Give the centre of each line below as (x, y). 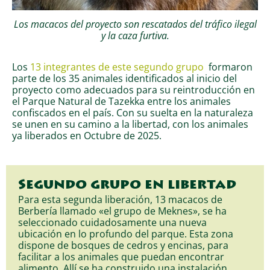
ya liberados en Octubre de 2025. (87, 136)
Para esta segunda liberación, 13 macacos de (120, 199)
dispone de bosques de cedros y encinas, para (123, 245)
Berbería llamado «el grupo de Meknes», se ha (122, 211)
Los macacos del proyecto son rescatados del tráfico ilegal (135, 24)
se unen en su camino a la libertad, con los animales (130, 124)
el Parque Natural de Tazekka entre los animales (121, 101)
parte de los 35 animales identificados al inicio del (124, 78)
